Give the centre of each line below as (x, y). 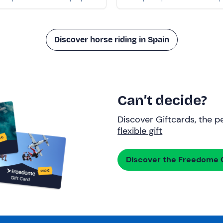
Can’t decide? (163, 101)
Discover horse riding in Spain (111, 39)
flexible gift (140, 131)
